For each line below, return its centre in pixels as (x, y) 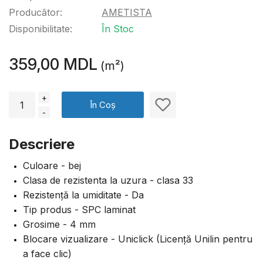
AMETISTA (127, 12)
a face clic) (47, 254)
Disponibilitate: (41, 29)
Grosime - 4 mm (59, 224)
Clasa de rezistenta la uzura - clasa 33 (108, 180)
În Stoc (118, 29)
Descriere (42, 144)
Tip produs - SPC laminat (79, 210)
